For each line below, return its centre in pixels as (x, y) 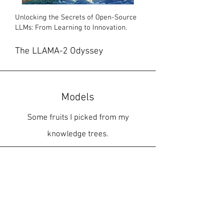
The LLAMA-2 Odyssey (59, 51)
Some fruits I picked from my (78, 118)
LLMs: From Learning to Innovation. (71, 28)
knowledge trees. (78, 134)
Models (78, 98)
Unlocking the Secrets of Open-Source (76, 18)
